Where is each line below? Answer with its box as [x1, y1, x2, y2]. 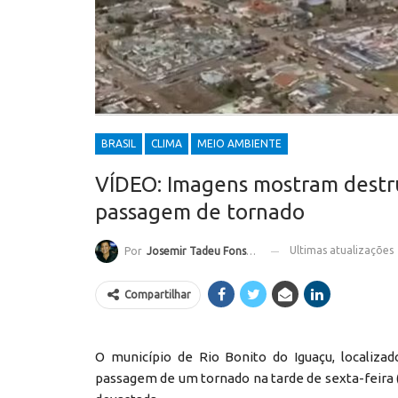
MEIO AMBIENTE [197, 138, 282, 150]
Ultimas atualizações [290, 244, 396, 257]
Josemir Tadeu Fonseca [147, 245, 246, 258]
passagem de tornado [95, 200, 305, 225]
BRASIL [101, 138, 136, 150]
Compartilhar [124, 289, 191, 301]
